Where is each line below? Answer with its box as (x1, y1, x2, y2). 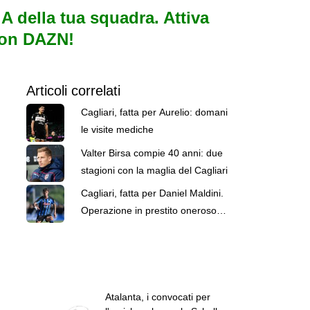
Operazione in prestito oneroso (80, 205, 217, 217)
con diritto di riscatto (80, 222, 169, 234)
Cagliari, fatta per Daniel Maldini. (80, 188, 224, 199)
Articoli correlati (26, 82, 120, 98)
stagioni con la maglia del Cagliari (80, 164, 228, 176)
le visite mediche (80, 123, 154, 135)
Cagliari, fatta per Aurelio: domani (80, 106, 228, 118)
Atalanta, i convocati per (104, 291, 210, 302)
